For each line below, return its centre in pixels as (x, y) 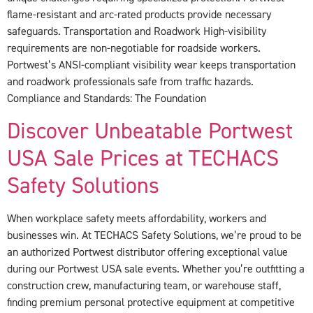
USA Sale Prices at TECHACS (143, 158)
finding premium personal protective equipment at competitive (151, 302)
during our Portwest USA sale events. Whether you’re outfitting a (156, 269)
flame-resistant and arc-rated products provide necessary (139, 15)
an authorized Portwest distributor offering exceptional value (147, 252)
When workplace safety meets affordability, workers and (137, 218)
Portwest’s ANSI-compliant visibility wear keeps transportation (151, 65)
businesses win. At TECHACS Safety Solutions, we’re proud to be (154, 235)
